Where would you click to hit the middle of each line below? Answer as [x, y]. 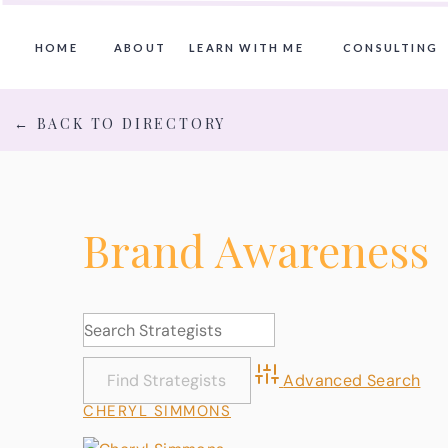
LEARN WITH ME [246, 47]
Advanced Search [352, 380]
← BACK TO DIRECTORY [120, 123]
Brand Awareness [256, 249]
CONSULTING [390, 47]
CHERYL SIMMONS [157, 411]
